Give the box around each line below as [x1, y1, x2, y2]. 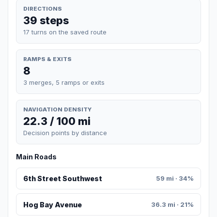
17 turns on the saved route [23, 28, 107, 36]
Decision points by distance [23, 129, 107, 137]
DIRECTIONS [23, 5, 62, 12]
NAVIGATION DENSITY [23, 106, 92, 113]
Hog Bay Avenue [23, 200, 82, 209]
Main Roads [16, 153, 57, 161]
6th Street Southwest [23, 174, 102, 183]
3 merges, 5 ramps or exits [23, 78, 105, 86]
